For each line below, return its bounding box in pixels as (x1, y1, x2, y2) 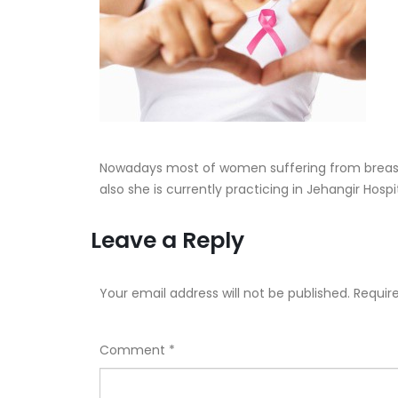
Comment (99, 341, 169, 359)
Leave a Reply (91, 225, 244, 256)
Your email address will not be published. (99, 284, 350, 302)
